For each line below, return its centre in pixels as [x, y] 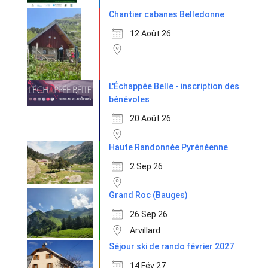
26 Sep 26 [149, 214]
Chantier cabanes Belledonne [167, 15]
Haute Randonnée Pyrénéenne [168, 147]
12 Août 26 [150, 34]
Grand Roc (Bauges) [148, 195]
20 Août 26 [150, 119]
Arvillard [145, 231]
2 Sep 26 [146, 167]
